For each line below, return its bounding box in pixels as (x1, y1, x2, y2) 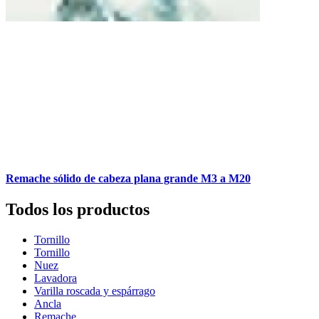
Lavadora (34, 272, 77, 285)
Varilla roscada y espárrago (34, 285, 155, 298)
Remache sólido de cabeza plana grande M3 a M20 (6, 172, 251, 185)
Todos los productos (6, 200, 150, 219)
